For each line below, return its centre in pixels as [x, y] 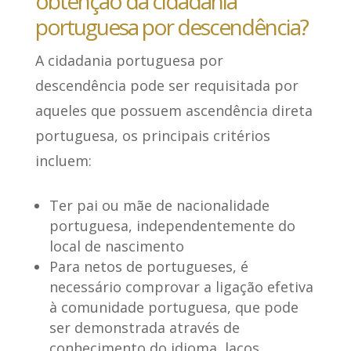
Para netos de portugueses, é [148, 267]
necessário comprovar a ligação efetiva [181, 287]
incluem [62, 161]
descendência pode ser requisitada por [166, 86]
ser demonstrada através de [144, 328]
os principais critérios [196, 136]
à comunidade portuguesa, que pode [174, 308]
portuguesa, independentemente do [172, 226]
